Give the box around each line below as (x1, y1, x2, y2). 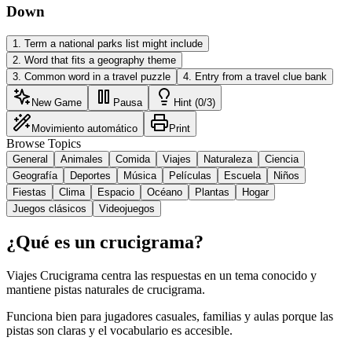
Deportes (70, 169, 111, 181)
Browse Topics (6, 136, 81, 150)
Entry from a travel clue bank (195, 70, 327, 82)
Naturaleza (203, 152, 252, 165)
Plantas (195, 185, 229, 198)
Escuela (224, 169, 261, 181)
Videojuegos (99, 202, 155, 214)
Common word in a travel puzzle (24, 70, 170, 82)
